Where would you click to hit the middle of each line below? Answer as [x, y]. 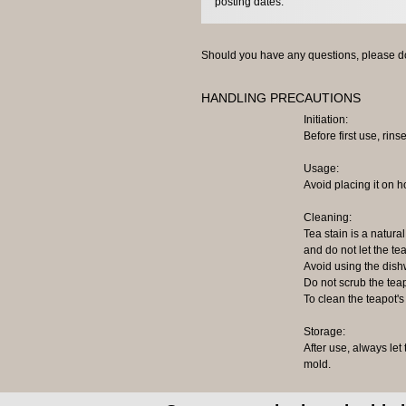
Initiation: [325, 119]
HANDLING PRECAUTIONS [281, 97]
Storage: [324, 331]
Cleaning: [327, 217]
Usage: [321, 168]
